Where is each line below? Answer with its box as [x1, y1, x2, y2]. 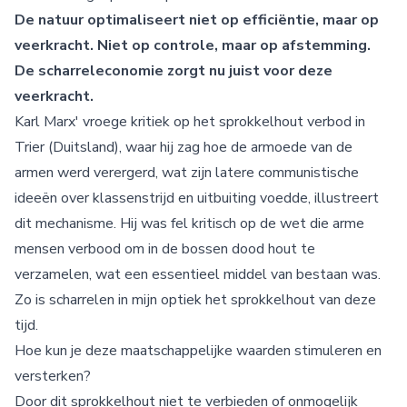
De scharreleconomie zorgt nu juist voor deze [15, 61, 333, 81]
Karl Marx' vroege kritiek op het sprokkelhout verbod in [15, 112, 365, 132]
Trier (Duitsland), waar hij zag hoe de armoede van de [15, 137, 352, 157]
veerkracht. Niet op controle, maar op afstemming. [15, 35, 371, 55]
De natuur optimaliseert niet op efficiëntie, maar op [15, 10, 379, 30]
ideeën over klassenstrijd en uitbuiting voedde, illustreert [15, 188, 379, 208]
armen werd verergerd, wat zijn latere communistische [15, 163, 359, 183]
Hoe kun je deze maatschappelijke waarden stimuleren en [15, 341, 382, 361]
